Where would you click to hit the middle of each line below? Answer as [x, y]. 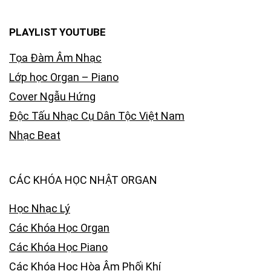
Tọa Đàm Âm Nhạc [55, 58]
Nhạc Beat [35, 135]
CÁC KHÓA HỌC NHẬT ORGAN [83, 180]
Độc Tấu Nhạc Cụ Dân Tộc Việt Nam [97, 116]
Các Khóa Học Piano [58, 247]
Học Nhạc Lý [40, 208]
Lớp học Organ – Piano [64, 77]
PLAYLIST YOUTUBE [57, 32]
